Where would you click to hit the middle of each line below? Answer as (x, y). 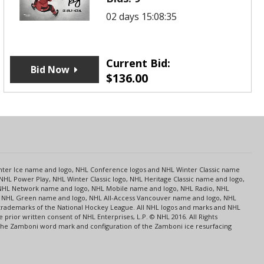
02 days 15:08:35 (142, 16)
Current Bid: (138, 63)
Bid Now (50, 69)
